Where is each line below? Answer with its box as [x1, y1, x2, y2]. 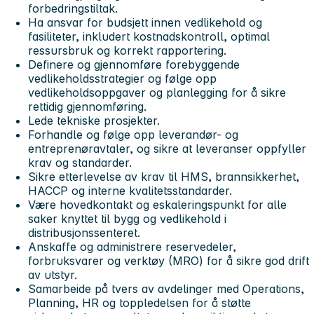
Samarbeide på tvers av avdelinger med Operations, [28, 281, 304, 296]
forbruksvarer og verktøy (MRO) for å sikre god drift [28, 253, 309, 268]
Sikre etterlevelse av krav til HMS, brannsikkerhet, [28, 169, 299, 184]
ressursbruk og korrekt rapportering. [28, 43, 226, 57]
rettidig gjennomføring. [28, 99, 146, 114]
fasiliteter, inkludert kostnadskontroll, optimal [28, 29, 270, 43]
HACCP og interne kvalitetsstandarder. [28, 183, 232, 198]
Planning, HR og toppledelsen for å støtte [28, 295, 251, 310]
